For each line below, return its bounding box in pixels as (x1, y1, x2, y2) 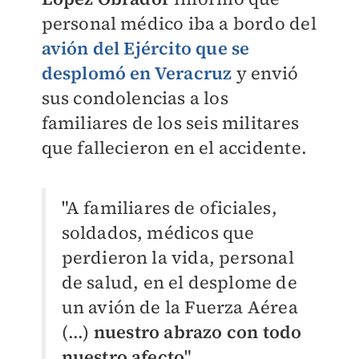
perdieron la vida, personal (61, 245, 294, 269)
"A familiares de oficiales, (61, 196, 277, 220)
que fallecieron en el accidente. (41, 135, 312, 159)
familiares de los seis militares (41, 111, 299, 135)
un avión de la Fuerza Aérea (61, 295, 298, 319)
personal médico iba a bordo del (41, 11, 317, 35)
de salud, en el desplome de (61, 270, 297, 294)
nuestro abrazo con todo (93, 320, 302, 344)
